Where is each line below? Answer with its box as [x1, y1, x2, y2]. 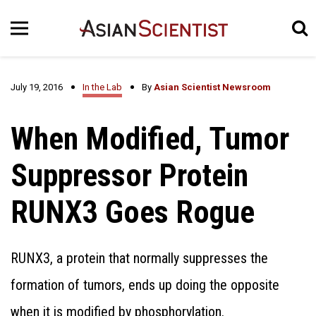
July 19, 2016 [11, 82, 63, 92]
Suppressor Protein [11, 157, 248, 194]
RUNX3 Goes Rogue [11, 194, 255, 231]
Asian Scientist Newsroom [154, 82, 271, 92]
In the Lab [83, 82, 122, 92]
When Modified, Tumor [11, 121, 289, 157]
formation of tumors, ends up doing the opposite [11, 276, 279, 293]
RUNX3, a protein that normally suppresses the [11, 250, 268, 267]
